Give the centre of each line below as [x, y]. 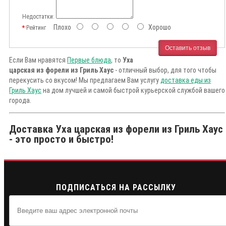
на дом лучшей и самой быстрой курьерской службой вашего [133, 91]
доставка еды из [186, 80]
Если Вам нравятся [38, 60]
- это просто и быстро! [61, 139]
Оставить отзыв [188, 48]
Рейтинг [36, 28]
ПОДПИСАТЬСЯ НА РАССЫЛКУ [116, 188]
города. [20, 101]
